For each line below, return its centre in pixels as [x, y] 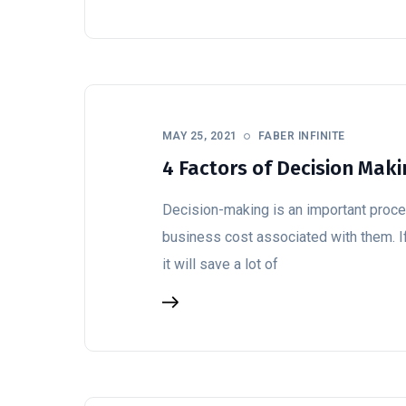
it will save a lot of [220, 264]
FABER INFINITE [301, 136]
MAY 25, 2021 [200, 136]
